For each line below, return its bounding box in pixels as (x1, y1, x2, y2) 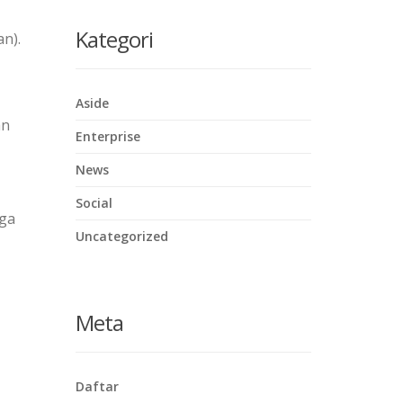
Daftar (75, 378, 119, 395)
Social (75, 194, 112, 211)
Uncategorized (75, 228, 168, 245)
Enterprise (75, 128, 140, 145)
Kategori (75, 24, 153, 54)
